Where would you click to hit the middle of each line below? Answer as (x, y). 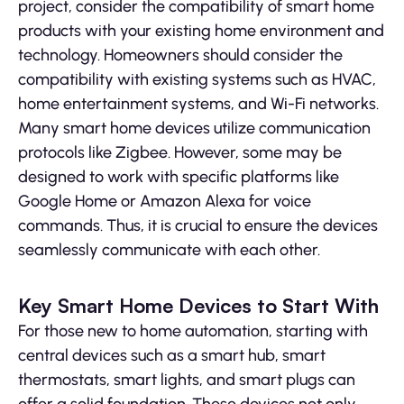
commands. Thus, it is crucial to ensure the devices (198, 226)
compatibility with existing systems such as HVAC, (197, 80)
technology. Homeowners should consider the (180, 55)
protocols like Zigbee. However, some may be (180, 153)
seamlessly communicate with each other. (169, 250)
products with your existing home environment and (201, 31)
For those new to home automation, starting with (193, 331)
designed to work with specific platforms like (179, 177)
